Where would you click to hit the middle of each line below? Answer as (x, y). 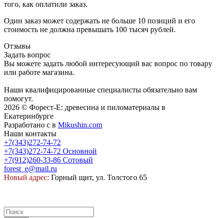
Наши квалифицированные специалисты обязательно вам (100, 90)
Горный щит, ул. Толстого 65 (98, 178)
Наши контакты (30, 134)
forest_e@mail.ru (30, 169)
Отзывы (17, 46)
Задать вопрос (27, 55)
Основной (80, 151)
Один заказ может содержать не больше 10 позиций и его (100, 21)
